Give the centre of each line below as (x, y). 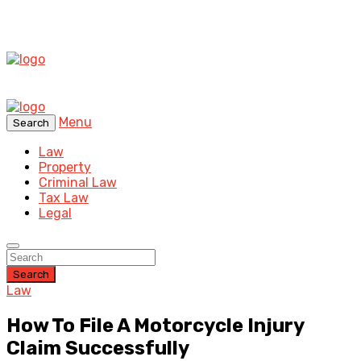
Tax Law (64, 198)
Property (65, 167)
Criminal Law (78, 183)
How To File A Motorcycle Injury (155, 325)
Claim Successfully (98, 348)
